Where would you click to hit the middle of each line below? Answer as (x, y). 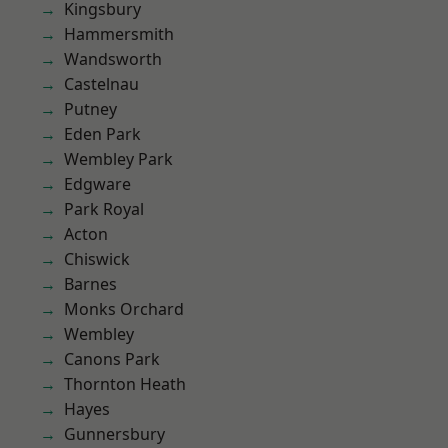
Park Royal (104, 209)
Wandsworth (113, 59)
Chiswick (97, 259)
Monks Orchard (124, 309)
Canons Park (112, 359)
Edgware (97, 184)
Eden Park (102, 134)
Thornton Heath (125, 384)
